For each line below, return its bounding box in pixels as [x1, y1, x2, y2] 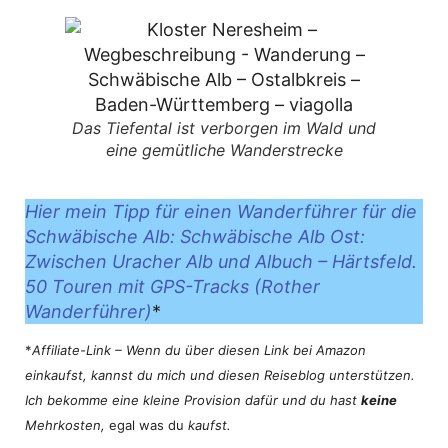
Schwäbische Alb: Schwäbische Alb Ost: [25, 225, 365, 247]
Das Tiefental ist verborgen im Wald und [72, 117, 376, 138]
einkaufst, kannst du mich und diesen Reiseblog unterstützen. [25, 367, 415, 384]
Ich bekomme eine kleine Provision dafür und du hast [25, 392, 361, 409]
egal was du [109, 417, 184, 434]
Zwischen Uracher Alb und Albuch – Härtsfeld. [25, 250, 417, 272]
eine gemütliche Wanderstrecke [105, 139, 343, 160]
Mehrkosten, [25, 417, 109, 434]
